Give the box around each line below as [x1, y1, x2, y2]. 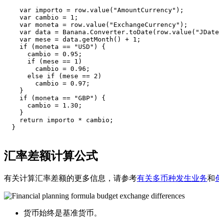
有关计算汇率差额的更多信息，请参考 [4, 174, 137, 183]
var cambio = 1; [4, 14, 78, 22]
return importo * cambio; [4, 116, 113, 124]
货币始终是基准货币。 [23, 209, 102, 218]
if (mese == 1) [4, 58, 82, 66]
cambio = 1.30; [4, 102, 82, 109]
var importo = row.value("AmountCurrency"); [4, 6, 184, 14]
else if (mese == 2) [4, 72, 102, 80]
